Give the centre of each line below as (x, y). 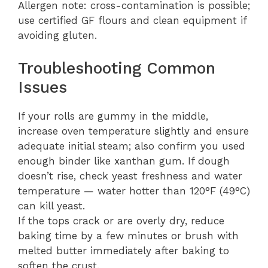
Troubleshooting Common (117, 68)
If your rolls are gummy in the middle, (113, 116)
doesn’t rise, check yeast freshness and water (130, 176)
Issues (42, 87)
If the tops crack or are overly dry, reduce (121, 220)
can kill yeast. (51, 205)
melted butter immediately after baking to (124, 250)
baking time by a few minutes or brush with (128, 235)
